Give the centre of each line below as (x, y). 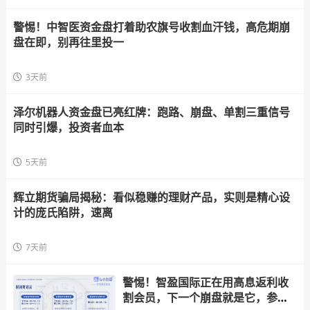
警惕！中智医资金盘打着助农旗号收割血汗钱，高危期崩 (151, 27)
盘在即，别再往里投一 (68, 42)
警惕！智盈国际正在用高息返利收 (205, 282)
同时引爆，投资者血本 (68, 127)
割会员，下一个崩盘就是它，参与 (205, 298)
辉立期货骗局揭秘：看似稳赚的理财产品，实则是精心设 (151, 197)
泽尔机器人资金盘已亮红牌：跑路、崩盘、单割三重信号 (151, 112)
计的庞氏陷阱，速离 (63, 212)
